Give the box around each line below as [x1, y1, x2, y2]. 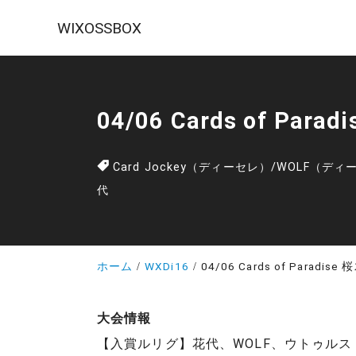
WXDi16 [145, 259, 189, 273]
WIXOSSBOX [57, 18, 141, 37]
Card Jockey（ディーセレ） [112, 161, 272, 174]
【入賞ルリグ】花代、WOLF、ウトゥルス [97, 335, 353, 351]
